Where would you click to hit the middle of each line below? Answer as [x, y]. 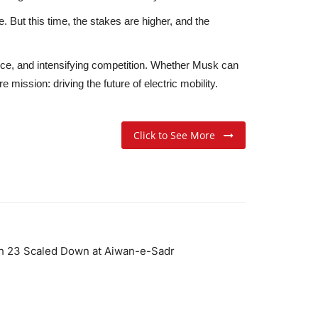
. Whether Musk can [192, 65]
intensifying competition [91, 65]
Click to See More [179, 135]
